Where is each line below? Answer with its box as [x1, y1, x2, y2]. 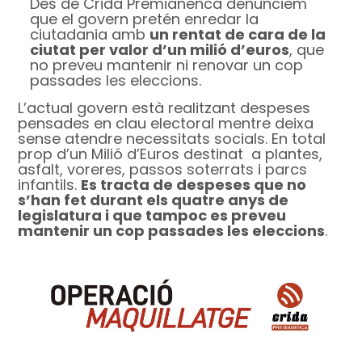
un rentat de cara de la [149, 24, 326, 45]
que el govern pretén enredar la [30, 9, 259, 30]
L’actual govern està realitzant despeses [18, 98, 311, 119]
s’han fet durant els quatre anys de [18, 190, 289, 211]
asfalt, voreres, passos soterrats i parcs [18, 159, 308, 180]
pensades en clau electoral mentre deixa [18, 113, 314, 134]
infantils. [18, 175, 82, 196]
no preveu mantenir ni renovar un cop [30, 55, 304, 76]
